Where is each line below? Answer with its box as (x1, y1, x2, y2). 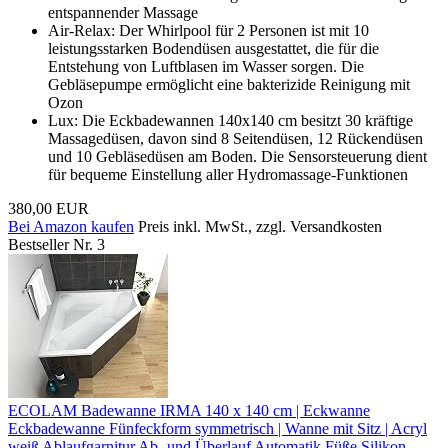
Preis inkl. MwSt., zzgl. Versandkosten (138, 217, 382, 235)
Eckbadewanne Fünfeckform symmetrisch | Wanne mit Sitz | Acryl (8, 419, 427, 437)
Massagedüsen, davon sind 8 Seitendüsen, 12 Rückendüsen (48, 129, 423, 147)
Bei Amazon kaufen (8, 217, 134, 235)
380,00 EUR (8, 199, 89, 217)
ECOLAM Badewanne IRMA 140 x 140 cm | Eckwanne (8, 401, 370, 419)
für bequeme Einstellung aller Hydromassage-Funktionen (48, 165, 408, 183)
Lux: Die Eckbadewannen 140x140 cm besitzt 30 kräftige (48, 111, 413, 129)
